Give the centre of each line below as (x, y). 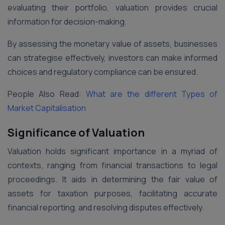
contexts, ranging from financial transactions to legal (113, 165)
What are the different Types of (151, 94)
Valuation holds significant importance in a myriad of (113, 151)
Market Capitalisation (47, 108)
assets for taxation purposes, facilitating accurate (113, 193)
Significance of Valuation (76, 133)
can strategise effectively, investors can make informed (113, 58)
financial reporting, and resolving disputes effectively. (106, 207)
